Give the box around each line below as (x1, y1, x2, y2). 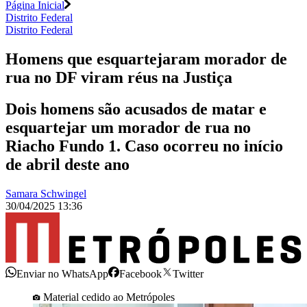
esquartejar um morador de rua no (5, 119, 251, 137)
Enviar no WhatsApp (16, 267, 108, 280)
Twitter (173, 267, 204, 280)
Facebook (119, 267, 162, 280)
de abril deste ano (5, 156, 130, 174)
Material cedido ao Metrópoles (43, 291, 175, 303)
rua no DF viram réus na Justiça (5, 68, 232, 86)
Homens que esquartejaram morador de (5, 49, 287, 68)
